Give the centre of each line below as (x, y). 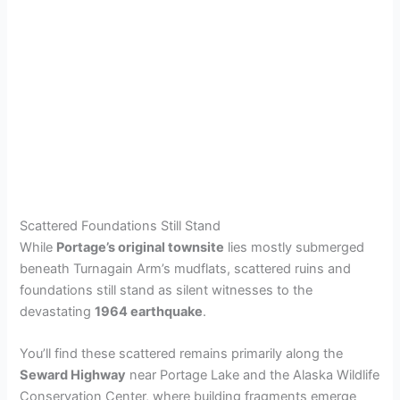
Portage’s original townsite (141, 247)
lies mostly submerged (295, 247)
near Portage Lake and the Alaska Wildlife (253, 375)
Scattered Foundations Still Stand (121, 225)
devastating (58, 311)
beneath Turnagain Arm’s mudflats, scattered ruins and (186, 268)
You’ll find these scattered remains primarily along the (182, 354)
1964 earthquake (149, 311)
